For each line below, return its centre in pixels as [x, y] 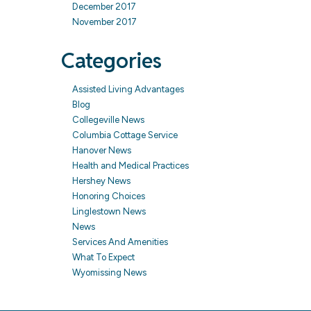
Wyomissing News [109, 272]
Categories [111, 61]
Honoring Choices [108, 196]
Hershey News [101, 181]
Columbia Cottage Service [125, 135]
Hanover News [101, 150]
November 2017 [104, 22]
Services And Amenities [120, 242]
